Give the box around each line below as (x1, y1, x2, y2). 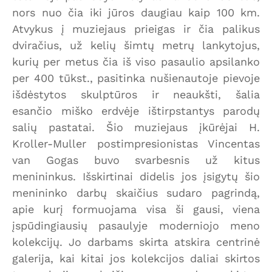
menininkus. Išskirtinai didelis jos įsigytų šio (12, 169, 260, 183)
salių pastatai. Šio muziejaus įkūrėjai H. (12, 120, 260, 134)
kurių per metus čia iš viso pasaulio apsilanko (12, 55, 260, 68)
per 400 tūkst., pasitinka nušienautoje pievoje (12, 71, 260, 84)
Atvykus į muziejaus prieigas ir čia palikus (12, 22, 260, 35)
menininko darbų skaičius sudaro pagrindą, (12, 186, 260, 199)
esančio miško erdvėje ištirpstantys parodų (12, 104, 260, 117)
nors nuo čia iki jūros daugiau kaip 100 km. (12, 5, 260, 19)
